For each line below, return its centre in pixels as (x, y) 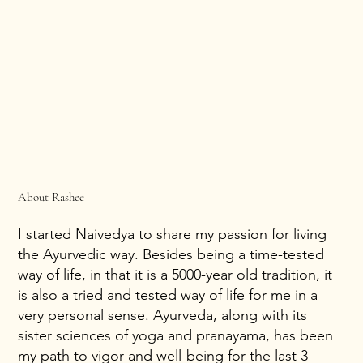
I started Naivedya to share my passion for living (173, 234)
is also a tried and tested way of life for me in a (168, 295)
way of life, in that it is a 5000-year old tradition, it (175, 274)
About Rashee (51, 196)
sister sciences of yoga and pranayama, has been (176, 335)
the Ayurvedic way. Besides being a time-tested (171, 254)
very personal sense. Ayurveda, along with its (163, 315)
